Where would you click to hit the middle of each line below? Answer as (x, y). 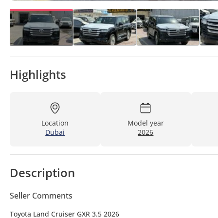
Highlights (38, 74)
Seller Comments (41, 195)
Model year (145, 123)
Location (55, 123)
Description (42, 172)
